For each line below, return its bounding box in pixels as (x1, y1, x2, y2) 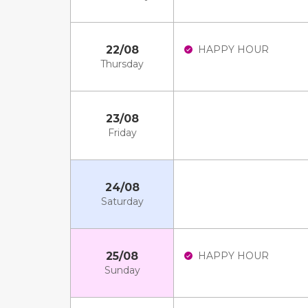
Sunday (104, 264, 140, 276)
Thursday (100, 58, 144, 70)
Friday (107, 126, 137, 139)
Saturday (100, 195, 144, 208)
